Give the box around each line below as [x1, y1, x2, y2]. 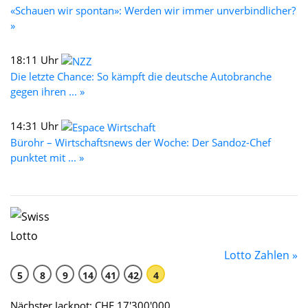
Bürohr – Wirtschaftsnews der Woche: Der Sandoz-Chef [10, 135, 271, 149]
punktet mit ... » [10, 150, 84, 164]
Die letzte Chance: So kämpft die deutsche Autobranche [10, 69, 272, 83]
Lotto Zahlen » [224, 247, 298, 263]
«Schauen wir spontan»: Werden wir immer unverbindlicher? [10, 3, 296, 17]
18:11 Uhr [10, 52, 61, 67]
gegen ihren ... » [10, 84, 85, 98]
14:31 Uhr [10, 118, 61, 133]
